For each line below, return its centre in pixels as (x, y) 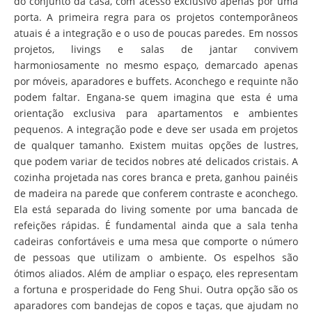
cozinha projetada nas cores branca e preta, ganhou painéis (156, 177)
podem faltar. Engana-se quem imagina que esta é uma (156, 97)
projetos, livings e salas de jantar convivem (156, 49)
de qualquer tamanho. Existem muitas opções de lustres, (156, 145)
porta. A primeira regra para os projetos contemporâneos (156, 17)
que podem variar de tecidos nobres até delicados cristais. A (156, 161)
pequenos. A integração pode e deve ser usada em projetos (156, 129)
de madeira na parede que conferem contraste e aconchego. (156, 193)
